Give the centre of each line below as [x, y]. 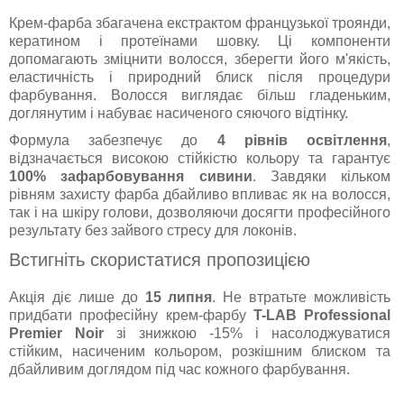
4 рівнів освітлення [302, 141]
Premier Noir [56, 334]
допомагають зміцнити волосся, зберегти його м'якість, [200, 60]
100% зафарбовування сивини [131, 177]
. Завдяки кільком [321, 177]
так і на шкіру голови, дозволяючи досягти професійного [200, 213]
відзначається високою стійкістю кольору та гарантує [200, 159]
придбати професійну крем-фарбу [131, 316]
